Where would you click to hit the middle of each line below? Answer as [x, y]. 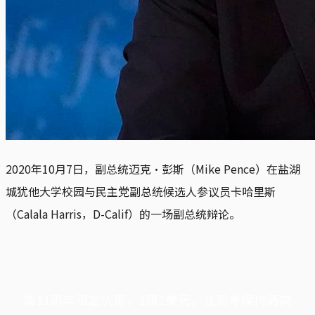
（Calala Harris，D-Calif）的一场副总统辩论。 [123, 213]
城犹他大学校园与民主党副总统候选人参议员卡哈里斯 [141, 191]
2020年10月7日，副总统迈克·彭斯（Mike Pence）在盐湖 [153, 168]
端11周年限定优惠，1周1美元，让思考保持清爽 [157, 299]
